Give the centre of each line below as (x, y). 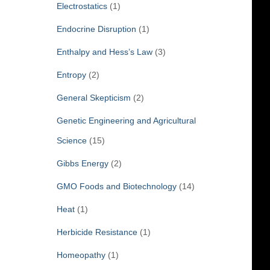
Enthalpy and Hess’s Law (104, 52)
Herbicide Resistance (97, 232)
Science (71, 140)
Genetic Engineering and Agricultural (126, 120)
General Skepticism (93, 97)
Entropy (71, 74)
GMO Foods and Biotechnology (116, 186)
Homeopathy (81, 255)
